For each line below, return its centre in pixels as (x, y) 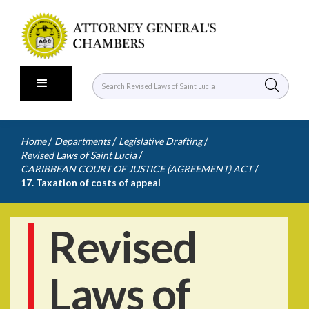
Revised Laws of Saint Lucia (79, 155)
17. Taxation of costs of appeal (91, 182)
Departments (82, 141)
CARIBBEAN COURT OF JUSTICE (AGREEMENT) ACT (137, 169)
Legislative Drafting (160, 141)
